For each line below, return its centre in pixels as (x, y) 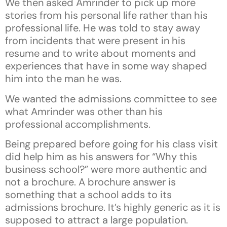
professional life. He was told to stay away (103, 28)
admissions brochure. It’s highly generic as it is (113, 207)
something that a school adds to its (88, 195)
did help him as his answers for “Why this (101, 157)
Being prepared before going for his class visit (111, 144)
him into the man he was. (63, 79)
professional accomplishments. (78, 124)
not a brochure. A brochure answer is (90, 182)
